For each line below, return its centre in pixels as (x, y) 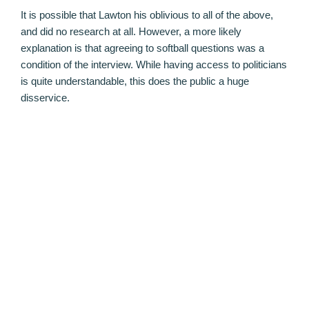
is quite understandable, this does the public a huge (135, 81)
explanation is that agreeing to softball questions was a (142, 48)
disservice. (45, 97)
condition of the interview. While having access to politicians (154, 64)
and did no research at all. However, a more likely (131, 31)
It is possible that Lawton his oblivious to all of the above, (147, 14)
